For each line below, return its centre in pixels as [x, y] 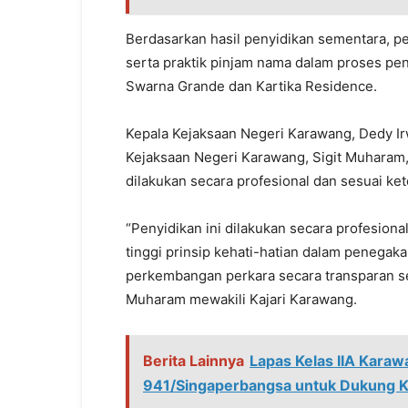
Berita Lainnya [194, 361]
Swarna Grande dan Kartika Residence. [251, 86]
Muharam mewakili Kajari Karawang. [241, 299]
